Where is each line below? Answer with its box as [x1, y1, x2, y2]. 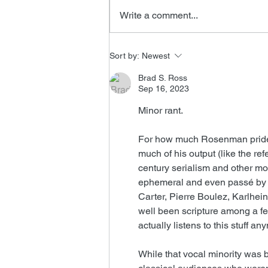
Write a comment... [120, 9, 198, 21]
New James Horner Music [124, 36, 254, 50]
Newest [142, 50, 170, 60]
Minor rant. [138, 104, 183, 116]
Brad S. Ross [138, 72, 187, 83]
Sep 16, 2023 [138, 83, 189, 93]
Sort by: [109, 50, 139, 60]
